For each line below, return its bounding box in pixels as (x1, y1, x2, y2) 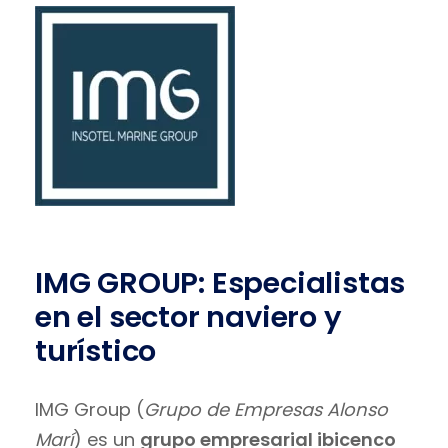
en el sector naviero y (35, 296, 342, 337)
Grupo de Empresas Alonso (144, 396, 388, 422)
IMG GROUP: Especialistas (35, 262, 406, 303)
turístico (35, 330, 157, 371)
